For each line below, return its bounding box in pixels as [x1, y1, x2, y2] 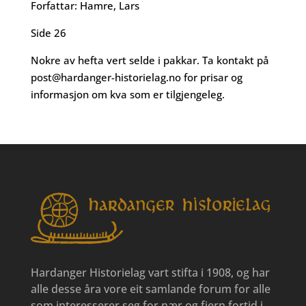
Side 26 [30, 26, 66, 40]
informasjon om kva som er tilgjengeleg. [30, 87, 225, 101]
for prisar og [180, 70, 242, 84]
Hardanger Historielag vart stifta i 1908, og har [30, 265, 270, 281]
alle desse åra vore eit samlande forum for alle [30, 281, 270, 297]
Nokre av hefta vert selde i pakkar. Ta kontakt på [30, 53, 269, 67]
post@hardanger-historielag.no [30, 70, 181, 84]
